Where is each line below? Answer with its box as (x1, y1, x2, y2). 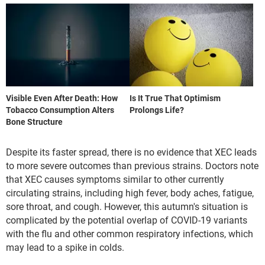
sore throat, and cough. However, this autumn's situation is (6, 201, 248, 212)
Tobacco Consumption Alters (6, 105, 114, 115)
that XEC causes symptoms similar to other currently (6, 173, 224, 185)
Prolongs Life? (130, 105, 184, 115)
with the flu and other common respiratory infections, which (6, 228, 253, 240)
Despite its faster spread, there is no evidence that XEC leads (6, 146, 257, 158)
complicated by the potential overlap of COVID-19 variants (6, 214, 247, 226)
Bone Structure (6, 117, 63, 127)
